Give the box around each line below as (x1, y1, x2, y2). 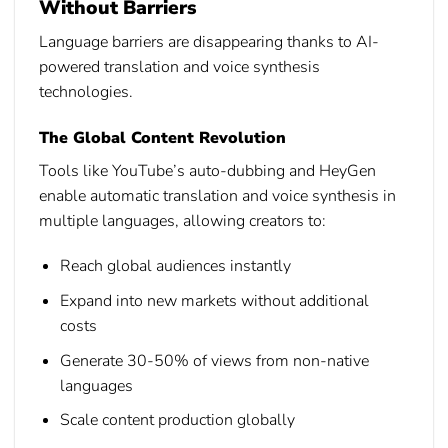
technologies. (39, 80, 133, 103)
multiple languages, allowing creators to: (39, 209, 326, 232)
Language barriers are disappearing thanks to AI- (39, 30, 379, 53)
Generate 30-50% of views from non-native (59, 349, 369, 372)
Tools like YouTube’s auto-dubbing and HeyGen (39, 159, 376, 182)
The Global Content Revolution (39, 126, 286, 149)
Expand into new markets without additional (59, 290, 369, 313)
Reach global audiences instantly (59, 255, 291, 278)
